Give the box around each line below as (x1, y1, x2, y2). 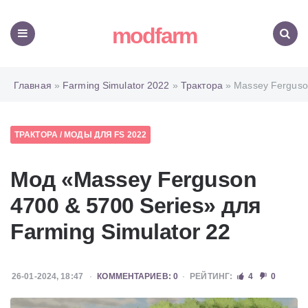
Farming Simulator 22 (10, 219, 230, 244)
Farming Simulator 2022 (63, 79, 170, 91)
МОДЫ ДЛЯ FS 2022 (64, 130, 147, 140)
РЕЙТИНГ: (190, 272, 233, 281)
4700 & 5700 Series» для (10, 193, 261, 218)
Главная (14, 79, 52, 91)
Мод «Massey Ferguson (10, 167, 256, 192)
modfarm (111, 23, 197, 48)
